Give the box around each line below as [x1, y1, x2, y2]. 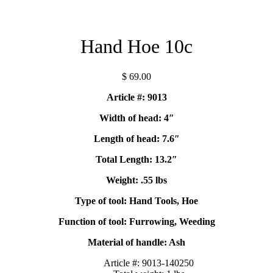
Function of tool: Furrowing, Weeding [58, 216, 215, 227]
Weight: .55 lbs [106, 174, 167, 185]
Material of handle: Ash [88, 236, 185, 247]
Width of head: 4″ [99, 112, 174, 123]
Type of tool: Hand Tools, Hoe [75, 195, 198, 206]
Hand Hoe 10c [80, 35, 193, 58]
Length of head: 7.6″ [93, 133, 180, 144]
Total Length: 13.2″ [96, 154, 177, 165]
